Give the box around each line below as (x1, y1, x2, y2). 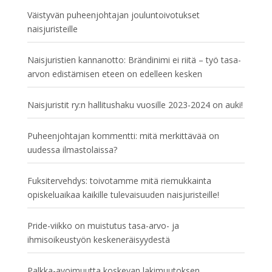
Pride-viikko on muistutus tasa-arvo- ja (27, 220, 179, 231)
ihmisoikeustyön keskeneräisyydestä (27, 234, 170, 245)
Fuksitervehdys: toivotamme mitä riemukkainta (27, 175, 211, 186)
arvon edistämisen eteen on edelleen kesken (27, 68, 202, 80)
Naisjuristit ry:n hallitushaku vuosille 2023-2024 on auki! (27, 99, 243, 110)
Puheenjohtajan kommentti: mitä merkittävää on (27, 130, 219, 141)
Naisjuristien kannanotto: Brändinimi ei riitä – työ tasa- (27, 54, 241, 66)
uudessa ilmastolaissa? (27, 144, 117, 155)
